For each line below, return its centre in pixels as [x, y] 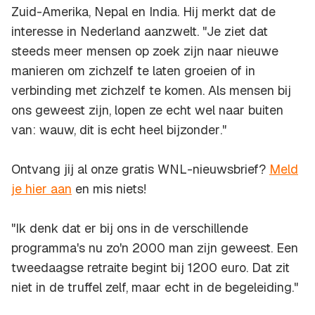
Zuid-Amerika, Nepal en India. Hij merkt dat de [143, 12]
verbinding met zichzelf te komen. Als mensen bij [151, 91]
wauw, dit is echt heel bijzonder [130, 130]
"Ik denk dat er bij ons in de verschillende [130, 229]
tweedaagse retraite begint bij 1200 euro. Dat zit [150, 268]
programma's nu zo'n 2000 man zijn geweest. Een [155, 248]
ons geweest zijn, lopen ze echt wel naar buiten [147, 110]
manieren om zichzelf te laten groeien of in [133, 71]
